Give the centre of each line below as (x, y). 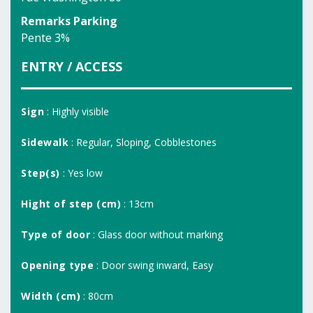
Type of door (56, 234)
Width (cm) (51, 296)
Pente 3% (45, 38)
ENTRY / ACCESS (72, 66)
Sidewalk (45, 142)
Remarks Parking (69, 21)
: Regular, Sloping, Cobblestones (143, 142)
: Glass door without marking (156, 234)
